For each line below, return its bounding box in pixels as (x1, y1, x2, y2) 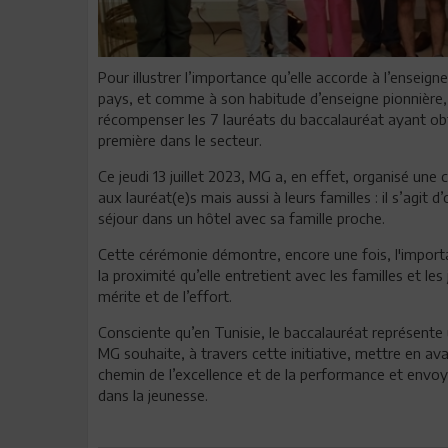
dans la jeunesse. (98, 385, 208, 404)
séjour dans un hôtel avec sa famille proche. (98, 208, 385, 227)
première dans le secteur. (98, 130, 262, 149)
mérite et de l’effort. (98, 286, 232, 305)
